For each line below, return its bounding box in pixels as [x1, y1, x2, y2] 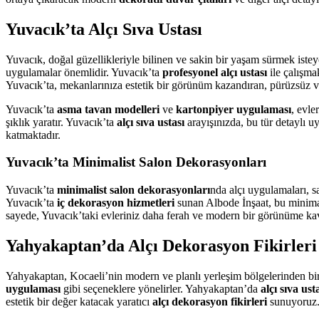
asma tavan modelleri [57, 103, 159, 115]
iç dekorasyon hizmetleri [57, 197, 174, 209]
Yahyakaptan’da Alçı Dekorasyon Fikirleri [6, 236, 317, 255]
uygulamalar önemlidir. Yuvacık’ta [6, 66, 162, 78]
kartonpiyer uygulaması [176, 103, 291, 115]
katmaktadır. [6, 128, 61, 141]
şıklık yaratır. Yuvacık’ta [6, 115, 117, 128]
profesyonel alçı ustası [162, 66, 267, 78]
